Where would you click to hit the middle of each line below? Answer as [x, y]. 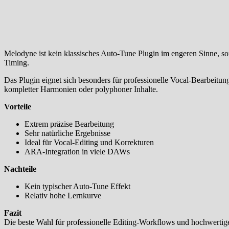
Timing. [17, 63]
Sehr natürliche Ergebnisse [67, 133]
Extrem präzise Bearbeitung [69, 124]
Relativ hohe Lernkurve [63, 196]
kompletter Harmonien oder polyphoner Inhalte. [81, 89]
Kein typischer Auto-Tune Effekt [77, 187]
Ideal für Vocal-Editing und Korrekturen [89, 143]
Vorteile [18, 107]
